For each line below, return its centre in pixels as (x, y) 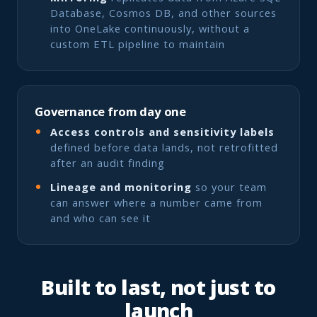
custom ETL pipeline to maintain (138, 44)
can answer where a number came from (156, 202)
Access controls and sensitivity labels (162, 131)
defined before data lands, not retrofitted (164, 147)
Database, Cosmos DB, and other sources (163, 13)
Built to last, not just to (158, 287)
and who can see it (100, 218)
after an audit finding (108, 162)
